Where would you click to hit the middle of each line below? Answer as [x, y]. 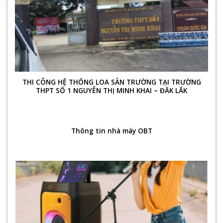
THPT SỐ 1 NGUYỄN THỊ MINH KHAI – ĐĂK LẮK [111, 91]
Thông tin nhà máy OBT [111, 131]
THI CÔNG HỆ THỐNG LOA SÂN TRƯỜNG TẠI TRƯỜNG [111, 82]
